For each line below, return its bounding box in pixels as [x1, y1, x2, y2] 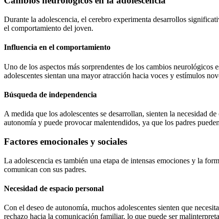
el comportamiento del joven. [4, 24, 93, 33]
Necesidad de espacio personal [4, 184, 104, 193]
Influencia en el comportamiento [4, 43, 110, 52]
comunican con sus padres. [4, 165, 87, 174]
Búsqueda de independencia [4, 90, 97, 99]
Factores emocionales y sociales [4, 136, 127, 147]
